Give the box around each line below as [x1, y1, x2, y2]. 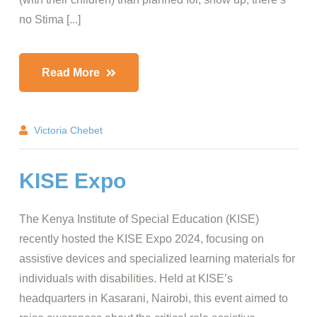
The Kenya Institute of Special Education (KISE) [19, 213, 259, 225]
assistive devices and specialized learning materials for [19, 253, 295, 265]
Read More [42, 67, 103, 79]
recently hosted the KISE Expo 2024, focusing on [19, 233, 264, 245]
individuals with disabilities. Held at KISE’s [19, 272, 233, 284]
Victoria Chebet [34, 125, 103, 137]
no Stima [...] [19, 13, 81, 25]
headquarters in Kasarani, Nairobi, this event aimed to [19, 292, 288, 304]
